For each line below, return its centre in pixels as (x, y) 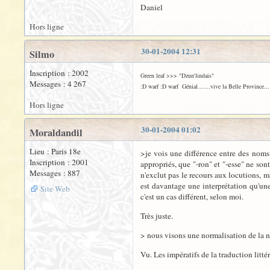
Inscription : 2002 (59, 73)
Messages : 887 (55, 173)
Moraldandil (56, 133)
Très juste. (157, 216)
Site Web (55, 189)
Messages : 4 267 (58, 84)
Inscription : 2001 (59, 162)
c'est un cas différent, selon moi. (192, 196)
